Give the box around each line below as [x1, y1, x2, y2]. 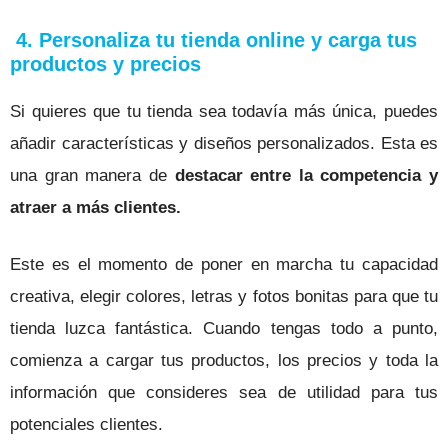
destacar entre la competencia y [174, 165, 438, 185]
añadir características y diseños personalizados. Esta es [10, 133, 438, 153]
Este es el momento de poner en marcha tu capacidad [10, 255, 438, 275]
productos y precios [10, 52, 201, 75]
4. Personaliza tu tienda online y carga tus [10, 28, 417, 51]
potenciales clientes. [10, 415, 163, 435]
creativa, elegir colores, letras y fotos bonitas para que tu [10, 287, 438, 307]
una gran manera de [10, 165, 175, 185]
